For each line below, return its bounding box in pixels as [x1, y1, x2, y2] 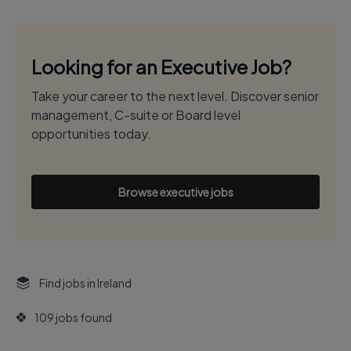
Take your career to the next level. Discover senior [31, 88, 319, 104]
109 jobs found [34, 310, 112, 324]
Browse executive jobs [118, 185, 233, 199]
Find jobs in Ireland [39, 276, 132, 290]
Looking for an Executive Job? [31, 55, 291, 78]
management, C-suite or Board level [31, 107, 241, 123]
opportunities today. [31, 125, 151, 142]
